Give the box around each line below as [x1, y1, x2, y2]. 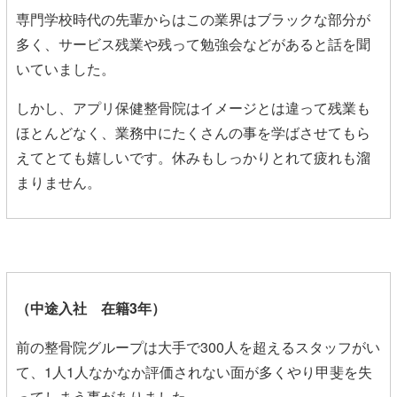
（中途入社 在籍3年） [16, 297, 166, 318]
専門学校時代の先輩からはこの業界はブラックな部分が [16, 8, 370, 29]
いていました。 [16, 58, 115, 79]
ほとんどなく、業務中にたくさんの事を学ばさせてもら [16, 121, 370, 143]
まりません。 [16, 171, 101, 192]
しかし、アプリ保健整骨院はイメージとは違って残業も [16, 97, 370, 118]
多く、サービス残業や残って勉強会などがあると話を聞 [16, 33, 370, 54]
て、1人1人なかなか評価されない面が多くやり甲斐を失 [16, 361, 372, 382]
